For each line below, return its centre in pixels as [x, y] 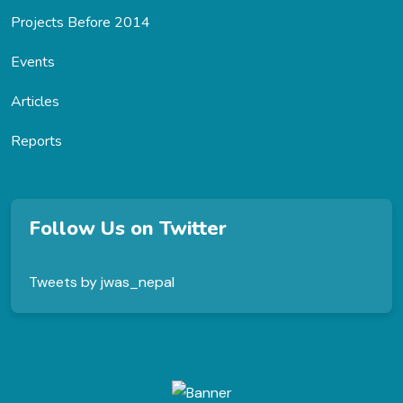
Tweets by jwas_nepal [102, 282]
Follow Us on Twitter [128, 228]
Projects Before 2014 [81, 22]
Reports [36, 141]
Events [33, 62]
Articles [35, 101]
